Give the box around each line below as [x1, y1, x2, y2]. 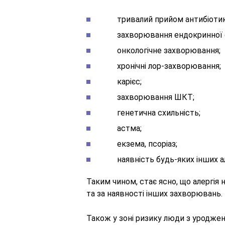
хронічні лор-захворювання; [99, 61, 221, 71]
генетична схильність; [99, 108, 200, 118]
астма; [99, 124, 142, 133]
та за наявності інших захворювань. [86, 189, 222, 198]
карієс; [99, 77, 142, 86]
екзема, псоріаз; [99, 139, 177, 149]
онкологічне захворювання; [99, 46, 220, 55]
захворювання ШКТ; [99, 92, 194, 102]
